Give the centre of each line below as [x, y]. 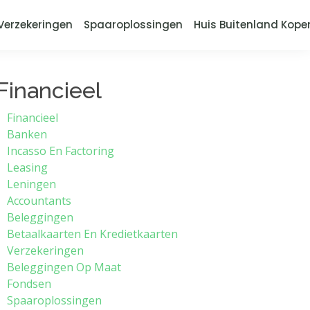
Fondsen [29, 284]
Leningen [31, 184]
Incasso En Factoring [61, 151]
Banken [27, 134]
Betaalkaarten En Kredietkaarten [92, 234]
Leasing [27, 167]
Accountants [39, 201]
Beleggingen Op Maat [64, 267]
